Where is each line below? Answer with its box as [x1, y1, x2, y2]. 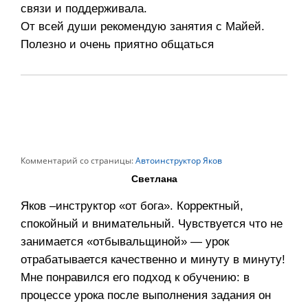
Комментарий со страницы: [21, 155, 133, 167]
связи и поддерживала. [21, 2, 147, 16]
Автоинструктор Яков [133, 155, 222, 167]
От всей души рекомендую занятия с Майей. [21, 20, 265, 34]
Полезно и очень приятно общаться [21, 38, 214, 52]
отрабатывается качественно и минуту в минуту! [21, 253, 285, 267]
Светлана [131, 173, 177, 185]
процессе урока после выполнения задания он [21, 289, 271, 302]
